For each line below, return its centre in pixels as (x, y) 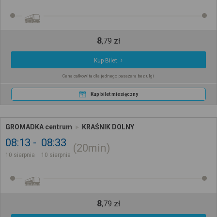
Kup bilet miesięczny (114, 94)
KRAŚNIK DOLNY (108, 127)
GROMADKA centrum (39, 127)
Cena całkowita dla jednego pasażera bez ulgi (108, 76)
